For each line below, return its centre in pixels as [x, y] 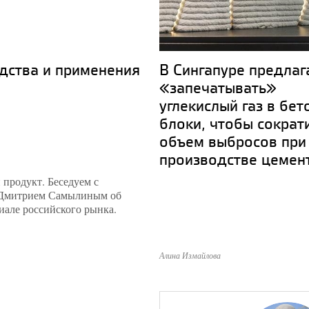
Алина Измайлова [190, 255]
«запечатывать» [218, 87]
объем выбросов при [233, 141]
